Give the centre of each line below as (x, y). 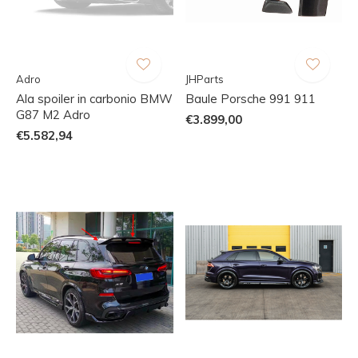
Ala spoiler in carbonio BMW (94, 98)
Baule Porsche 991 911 (250, 98)
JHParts (204, 79)
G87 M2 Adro (53, 114)
